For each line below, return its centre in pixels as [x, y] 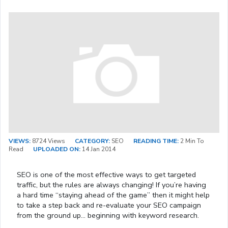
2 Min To [191, 141]
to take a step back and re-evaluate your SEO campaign [109, 205]
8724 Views [48, 141]
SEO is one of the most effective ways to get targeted [106, 174]
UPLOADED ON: [57, 149]
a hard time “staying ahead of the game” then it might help [113, 195]
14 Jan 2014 [98, 149]
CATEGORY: [92, 141]
